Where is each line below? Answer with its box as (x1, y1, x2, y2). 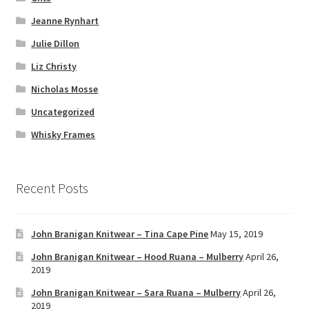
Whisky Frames (31, 128, 96, 141)
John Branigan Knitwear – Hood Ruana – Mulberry (31, 250, 244, 263)
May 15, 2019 (210, 227, 263, 240)
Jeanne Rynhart (31, 14, 99, 28)
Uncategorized (31, 106, 95, 119)
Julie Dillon (31, 37, 80, 50)
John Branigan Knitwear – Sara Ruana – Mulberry (31, 286, 241, 299)
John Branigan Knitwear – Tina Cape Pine (31, 227, 209, 240)
